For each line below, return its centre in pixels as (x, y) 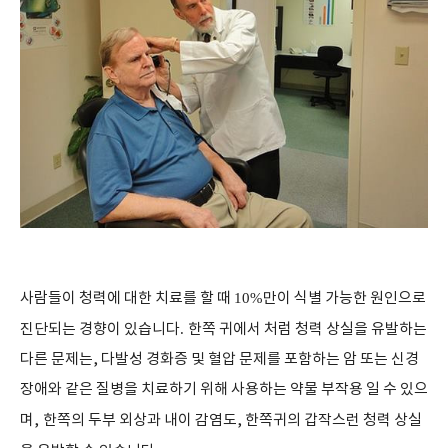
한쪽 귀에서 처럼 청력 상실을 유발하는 (307, 329)
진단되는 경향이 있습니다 (100, 329)
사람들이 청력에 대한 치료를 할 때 (127, 298)
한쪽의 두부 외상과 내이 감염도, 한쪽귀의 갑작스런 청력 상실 (232, 420)
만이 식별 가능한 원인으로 (344, 298)
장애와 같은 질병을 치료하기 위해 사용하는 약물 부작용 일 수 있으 (224, 389)
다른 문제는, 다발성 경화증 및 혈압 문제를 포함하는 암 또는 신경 (219, 359)
